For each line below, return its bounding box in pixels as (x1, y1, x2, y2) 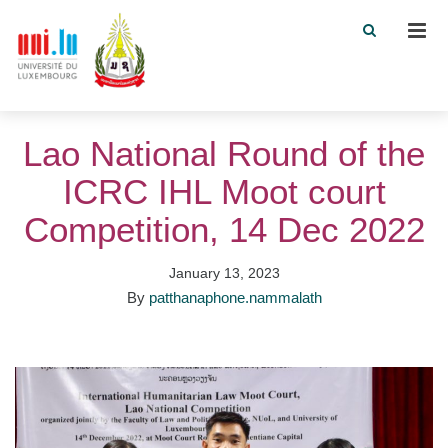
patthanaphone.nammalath (148, 289, 322, 306)
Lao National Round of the (23, 134, 425, 173)
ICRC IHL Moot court (62, 172, 386, 211)
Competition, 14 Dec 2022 (23, 210, 425, 249)
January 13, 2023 (168, 265, 280, 281)
